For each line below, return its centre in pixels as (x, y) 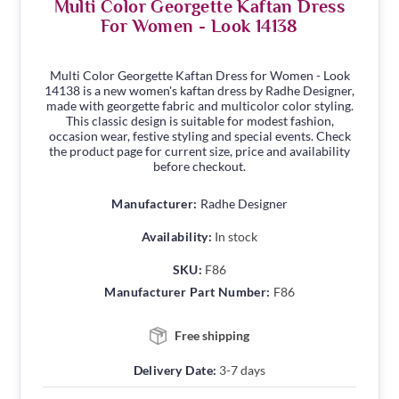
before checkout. (199, 167)
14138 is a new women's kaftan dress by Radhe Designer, (199, 91)
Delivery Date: (175, 370)
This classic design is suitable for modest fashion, (199, 121)
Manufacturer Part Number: (187, 292)
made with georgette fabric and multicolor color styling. (199, 106)
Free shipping (212, 336)
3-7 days (243, 370)
